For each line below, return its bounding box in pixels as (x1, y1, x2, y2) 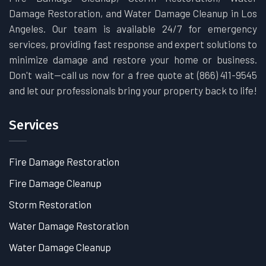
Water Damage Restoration (9, 220, 129, 232)
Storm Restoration (9, 198, 91, 210)
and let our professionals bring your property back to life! (9, 84, 257, 96)
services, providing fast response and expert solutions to (9, 38, 257, 50)
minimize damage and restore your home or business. (9, 53, 257, 65)
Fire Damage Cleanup (9, 177, 102, 189)
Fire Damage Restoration (9, 156, 119, 167)
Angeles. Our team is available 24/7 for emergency (9, 23, 257, 34)
